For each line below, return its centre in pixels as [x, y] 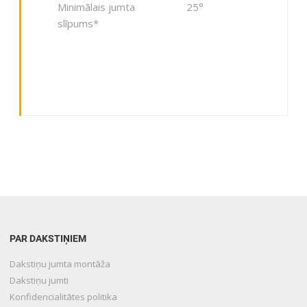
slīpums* [78, 24]
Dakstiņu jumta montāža [60, 263]
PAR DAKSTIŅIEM [48, 238]
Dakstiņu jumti [39, 280]
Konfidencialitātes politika [64, 296]
